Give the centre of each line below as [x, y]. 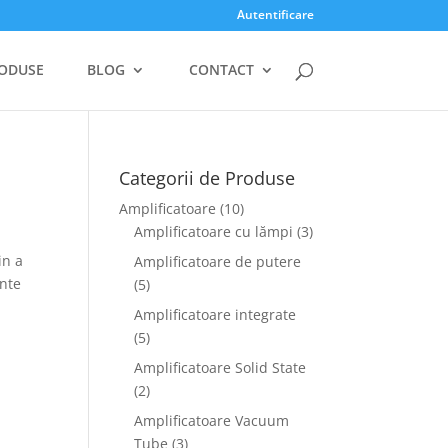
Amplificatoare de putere [218, 261]
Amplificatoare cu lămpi [214, 231]
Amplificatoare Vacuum [212, 420]
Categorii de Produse [207, 178]
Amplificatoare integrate [215, 314]
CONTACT [219, 69]
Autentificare [273, 14]
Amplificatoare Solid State [220, 367]
